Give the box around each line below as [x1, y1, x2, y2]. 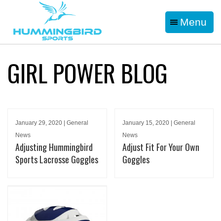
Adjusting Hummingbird [15, 141, 93, 154]
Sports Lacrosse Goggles [15, 153, 98, 166]
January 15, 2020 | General [122, 119, 195, 127]
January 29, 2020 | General [15, 119, 88, 127]
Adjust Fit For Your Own [122, 141, 199, 154]
